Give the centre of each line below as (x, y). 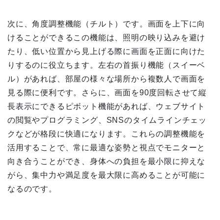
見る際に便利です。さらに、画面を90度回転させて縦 (107, 93)
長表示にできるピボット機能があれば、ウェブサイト (107, 107)
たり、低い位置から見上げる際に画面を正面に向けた (107, 52)
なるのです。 (32, 189)
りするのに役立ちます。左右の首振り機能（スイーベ (107, 65)
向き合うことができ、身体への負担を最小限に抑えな (107, 162)
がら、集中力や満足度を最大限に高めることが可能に (107, 175)
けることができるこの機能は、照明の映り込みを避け (107, 38)
